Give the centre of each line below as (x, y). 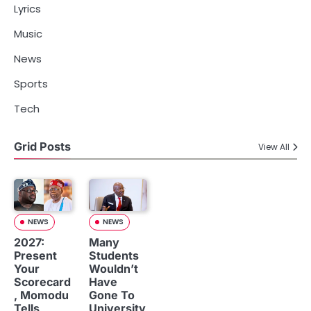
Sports (31, 84)
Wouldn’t (114, 268)
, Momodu (41, 295)
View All (274, 146)
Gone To (112, 295)
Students (114, 255)
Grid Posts (42, 147)
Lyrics (27, 9)
